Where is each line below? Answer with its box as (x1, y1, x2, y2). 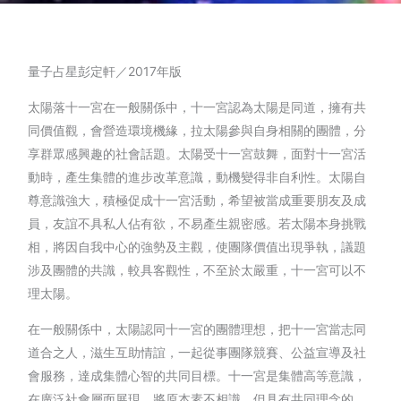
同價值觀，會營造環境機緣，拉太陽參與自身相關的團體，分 (28, 122, 367, 138)
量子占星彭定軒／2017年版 (28, 63, 183, 79)
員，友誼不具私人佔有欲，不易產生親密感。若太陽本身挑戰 (28, 215, 367, 231)
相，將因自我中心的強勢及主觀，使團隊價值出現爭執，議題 (28, 238, 367, 254)
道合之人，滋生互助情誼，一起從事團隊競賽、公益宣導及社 (28, 344, 367, 360)
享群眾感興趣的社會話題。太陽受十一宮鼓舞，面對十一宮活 (28, 145, 367, 161)
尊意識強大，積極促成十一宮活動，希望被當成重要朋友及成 (28, 192, 367, 208)
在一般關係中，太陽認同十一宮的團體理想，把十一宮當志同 (28, 320, 367, 337)
